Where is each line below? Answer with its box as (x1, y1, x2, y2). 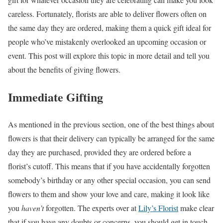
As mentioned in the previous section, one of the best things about (8, 118, 214, 129)
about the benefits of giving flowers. (8, 64, 120, 75)
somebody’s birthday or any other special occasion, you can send (8, 174, 211, 185)
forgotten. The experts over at (46, 202, 138, 213)
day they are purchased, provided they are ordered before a (8, 146, 191, 157)
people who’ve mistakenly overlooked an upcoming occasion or (8, 36, 206, 47)
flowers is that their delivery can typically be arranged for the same (8, 132, 215, 143)
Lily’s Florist (138, 202, 178, 213)
